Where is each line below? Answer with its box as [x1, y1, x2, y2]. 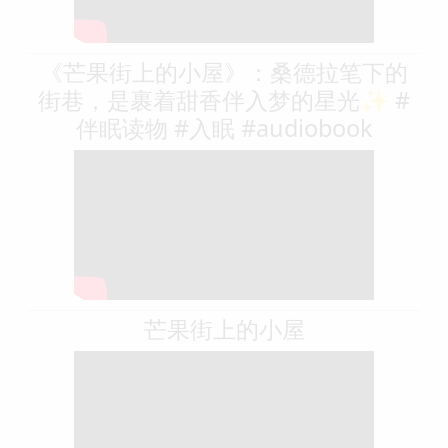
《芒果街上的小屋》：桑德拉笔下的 [40, 55, 408, 88]
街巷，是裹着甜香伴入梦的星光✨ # [38, 83, 410, 116]
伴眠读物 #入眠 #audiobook [75, 111, 373, 144]
